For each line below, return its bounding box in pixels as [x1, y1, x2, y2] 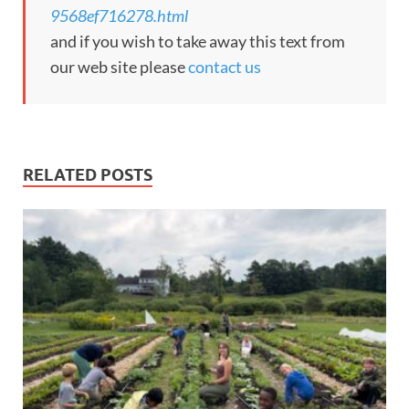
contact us [188, 57, 261, 78]
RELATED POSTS [23, 165, 152, 185]
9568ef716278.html [50, 5, 188, 26]
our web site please [50, 57, 188, 78]
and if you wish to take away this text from [50, 31, 345, 52]
